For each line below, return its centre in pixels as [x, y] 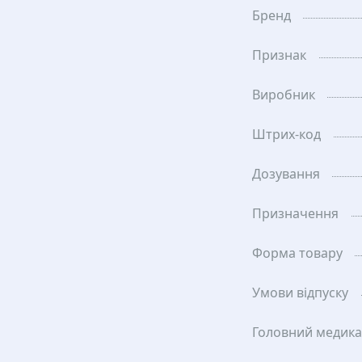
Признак [279, 55]
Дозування [286, 174]
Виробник [284, 95]
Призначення [295, 213]
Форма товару [297, 253]
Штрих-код [286, 134]
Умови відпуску [300, 293]
